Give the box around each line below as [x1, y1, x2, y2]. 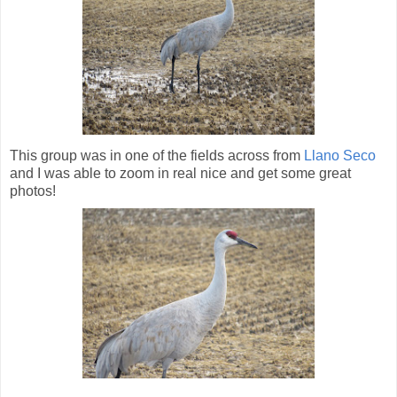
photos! [10, 183, 56, 198]
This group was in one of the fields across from [10, 147, 304, 163]
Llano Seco [304, 147, 376, 163]
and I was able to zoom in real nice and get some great [10, 165, 351, 181]
